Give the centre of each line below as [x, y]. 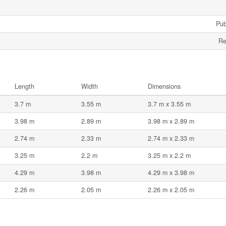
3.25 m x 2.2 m [169, 156]
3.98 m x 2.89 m [171, 121]
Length [24, 87]
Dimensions [164, 87]
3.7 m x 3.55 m [169, 104]
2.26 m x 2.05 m [171, 190]
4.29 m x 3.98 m [171, 173]
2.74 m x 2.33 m [171, 138]
